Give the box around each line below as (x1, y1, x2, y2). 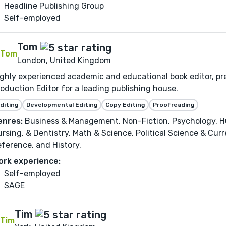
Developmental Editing (26, 101, 97, 108)
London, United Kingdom (17, 55, 111, 65)
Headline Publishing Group (4, 1, 104, 11)
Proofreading (153, 101, 194, 108)
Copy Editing (105, 101, 145, 108)
